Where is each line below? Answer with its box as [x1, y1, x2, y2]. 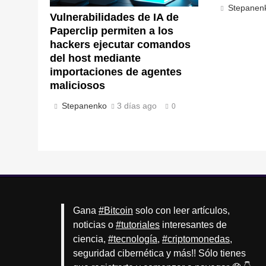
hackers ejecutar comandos [50, 39, 191, 51]
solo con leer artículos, [133, 205, 230, 216]
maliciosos [50, 80, 105, 92]
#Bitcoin [99, 205, 133, 216]
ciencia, [73, 234, 108, 245]
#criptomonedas [162, 234, 230, 245]
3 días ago [117, 101, 157, 111]
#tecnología [108, 234, 157, 245]
